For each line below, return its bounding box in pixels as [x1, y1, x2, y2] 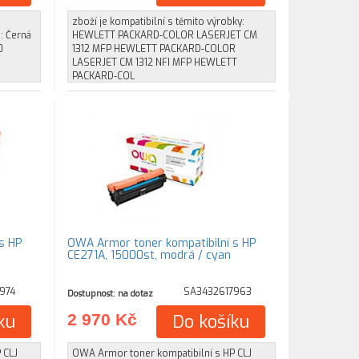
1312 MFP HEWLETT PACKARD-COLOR [72, 42, 236, 55]
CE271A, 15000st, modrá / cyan [67, 248, 232, 263]
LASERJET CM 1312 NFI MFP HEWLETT [72, 56, 238, 69]
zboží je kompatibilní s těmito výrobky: [72, 15, 245, 28]
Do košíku [172, 310, 250, 333]
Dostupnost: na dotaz [67, 288, 154, 299]
